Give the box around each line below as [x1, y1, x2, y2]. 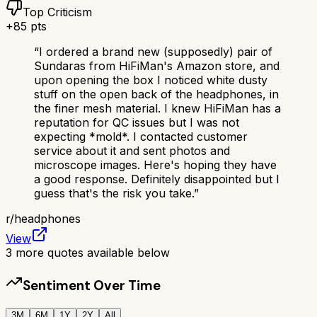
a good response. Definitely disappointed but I [34, 171, 279, 186]
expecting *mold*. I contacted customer [34, 129, 248, 144]
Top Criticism [23, 4, 92, 19]
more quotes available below [12, 245, 170, 260]
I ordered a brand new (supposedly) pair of [39, 44, 272, 59]
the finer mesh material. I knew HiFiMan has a [34, 100, 281, 115]
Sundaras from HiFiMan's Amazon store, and [34, 58, 279, 73]
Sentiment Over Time [23, 276, 161, 294]
